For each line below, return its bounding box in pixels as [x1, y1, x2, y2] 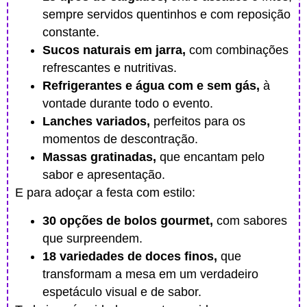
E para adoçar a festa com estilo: [15, 186, 195, 200]
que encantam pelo [156, 150, 265, 164]
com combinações [186, 43, 288, 58]
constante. [42, 25, 99, 40]
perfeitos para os [150, 114, 245, 129]
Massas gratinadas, [42, 150, 156, 164]
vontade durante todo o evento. [42, 97, 213, 111]
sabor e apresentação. [42, 168, 165, 182]
